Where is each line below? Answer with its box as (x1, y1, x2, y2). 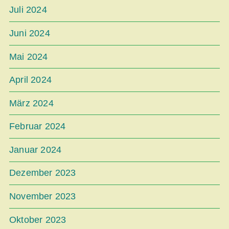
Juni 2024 (9, 28, 50, 38)
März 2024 (9, 98, 54, 108)
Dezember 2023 (9, 168, 76, 178)
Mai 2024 (9, 51, 48, 62)
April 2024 (9, 75, 52, 85)
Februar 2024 (9, 121, 66, 132)
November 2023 (9, 191, 76, 202)
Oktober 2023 (9, 214, 66, 225)
